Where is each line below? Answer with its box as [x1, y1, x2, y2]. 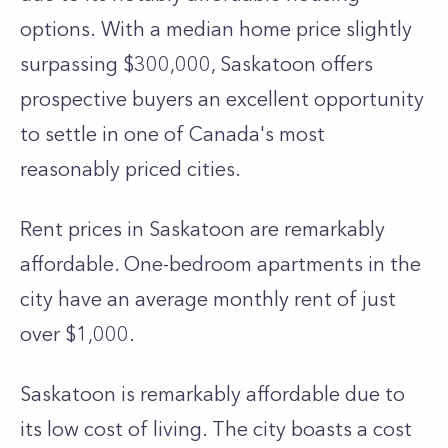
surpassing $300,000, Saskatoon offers [20, 52, 373, 76]
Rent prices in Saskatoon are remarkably [20, 217, 385, 241]
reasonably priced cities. [20, 157, 241, 181]
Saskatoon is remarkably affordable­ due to [20, 382, 405, 406]
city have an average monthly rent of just [20, 287, 396, 311]
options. [20, 17, 101, 41]
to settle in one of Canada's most [20, 122, 325, 146]
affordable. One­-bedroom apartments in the [20, 252, 421, 276]
